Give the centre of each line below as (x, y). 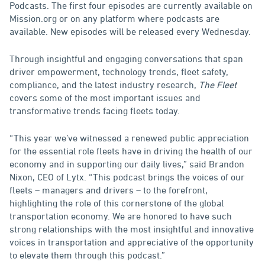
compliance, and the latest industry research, (104, 85)
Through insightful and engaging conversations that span (126, 59)
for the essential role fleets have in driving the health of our (131, 151)
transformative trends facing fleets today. (95, 111)
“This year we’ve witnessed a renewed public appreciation (129, 138)
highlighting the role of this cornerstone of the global (117, 203)
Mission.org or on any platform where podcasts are (114, 19)
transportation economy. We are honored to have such (121, 216)
